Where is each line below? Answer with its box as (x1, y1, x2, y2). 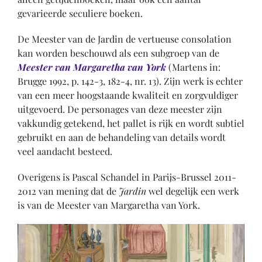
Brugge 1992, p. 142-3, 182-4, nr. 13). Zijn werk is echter (18, 75, 243, 88)
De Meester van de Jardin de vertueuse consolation (18, 33, 232, 46)
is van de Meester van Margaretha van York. (18, 199, 200, 212)
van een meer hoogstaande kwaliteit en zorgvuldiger (18, 89, 238, 102)
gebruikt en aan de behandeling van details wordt (18, 131, 226, 144)
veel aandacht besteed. (18, 145, 112, 158)
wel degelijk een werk (146, 185, 239, 198)
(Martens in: (166, 61, 220, 74)
